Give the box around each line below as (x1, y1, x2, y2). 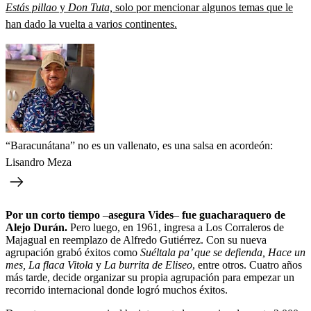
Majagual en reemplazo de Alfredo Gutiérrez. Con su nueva (6, 233, 267, 246)
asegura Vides (108, 208, 174, 221)
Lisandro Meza (6, 155, 72, 168)
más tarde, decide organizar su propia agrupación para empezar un (6, 271, 294, 283)
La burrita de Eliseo (104, 258, 192, 271)
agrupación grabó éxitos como (6, 246, 140, 258)
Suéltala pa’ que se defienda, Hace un (140, 246, 305, 258)
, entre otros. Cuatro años (192, 258, 302, 271)
